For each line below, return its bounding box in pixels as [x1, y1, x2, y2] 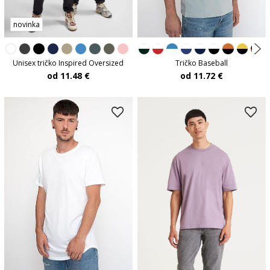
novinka [13, 19, 40, 30]
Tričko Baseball [175, 57, 228, 68]
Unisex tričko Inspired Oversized [13, 58, 124, 69]
